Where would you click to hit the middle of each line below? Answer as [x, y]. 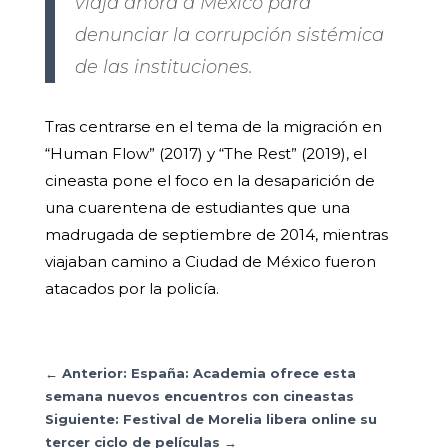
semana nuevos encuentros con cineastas [201, 396]
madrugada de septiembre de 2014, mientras [216, 235]
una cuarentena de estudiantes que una [197, 208]
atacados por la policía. [131, 289]
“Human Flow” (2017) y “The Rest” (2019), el [205, 154]
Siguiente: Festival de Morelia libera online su [210, 419]
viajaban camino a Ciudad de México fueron [210, 262]
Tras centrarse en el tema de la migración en [213, 127]
